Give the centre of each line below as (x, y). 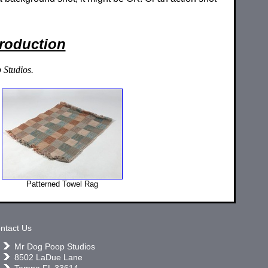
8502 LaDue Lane (48, 257)
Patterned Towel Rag (62, 184)
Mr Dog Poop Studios (55, 246)
